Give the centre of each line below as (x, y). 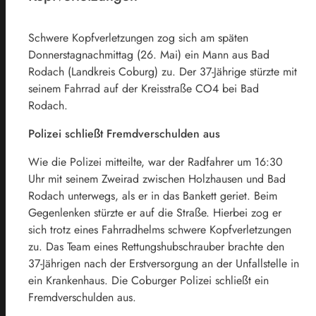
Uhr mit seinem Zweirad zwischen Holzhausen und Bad (157, 178)
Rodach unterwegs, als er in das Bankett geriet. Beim (153, 195)
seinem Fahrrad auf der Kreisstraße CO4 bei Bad (144, 88)
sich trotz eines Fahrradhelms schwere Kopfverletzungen (160, 229)
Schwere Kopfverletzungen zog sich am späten (138, 37)
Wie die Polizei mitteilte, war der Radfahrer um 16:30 (156, 162)
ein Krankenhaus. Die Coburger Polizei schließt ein (148, 280)
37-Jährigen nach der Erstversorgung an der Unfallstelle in (164, 263)
